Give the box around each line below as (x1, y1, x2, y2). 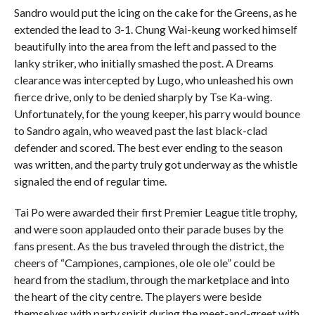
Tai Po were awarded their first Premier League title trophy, (13, 205, 297, 219)
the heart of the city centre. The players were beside (13, 289, 262, 303)
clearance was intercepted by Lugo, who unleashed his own (13, 72, 293, 86)
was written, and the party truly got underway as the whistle (13, 157, 297, 171)
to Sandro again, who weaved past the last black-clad (13, 123, 267, 137)
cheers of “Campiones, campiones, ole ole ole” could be (13, 255, 275, 269)
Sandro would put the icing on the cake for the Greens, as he (13, 5, 297, 19)
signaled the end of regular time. (13, 174, 167, 188)
